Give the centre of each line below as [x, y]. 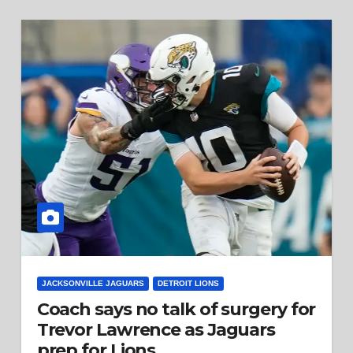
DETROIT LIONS [188, 283]
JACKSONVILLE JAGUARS [93, 283]
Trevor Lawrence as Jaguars [156, 330]
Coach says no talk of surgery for [176, 309]
